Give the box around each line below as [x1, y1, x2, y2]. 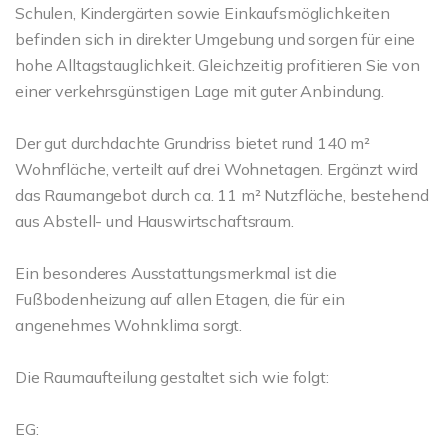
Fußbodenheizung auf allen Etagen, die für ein [15, 289, 345, 309]
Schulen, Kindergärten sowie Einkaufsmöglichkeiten [15, 3, 390, 23]
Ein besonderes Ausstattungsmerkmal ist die [15, 263, 337, 283]
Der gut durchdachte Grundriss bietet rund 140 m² [15, 133, 371, 153]
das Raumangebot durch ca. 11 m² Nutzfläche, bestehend [15, 185, 429, 205]
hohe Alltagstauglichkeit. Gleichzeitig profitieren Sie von [15, 55, 420, 75]
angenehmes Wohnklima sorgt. [15, 315, 243, 335]
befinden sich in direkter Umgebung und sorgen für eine [15, 29, 416, 49]
